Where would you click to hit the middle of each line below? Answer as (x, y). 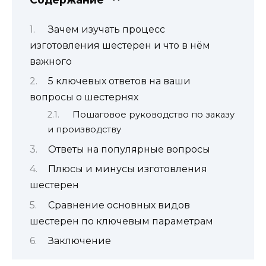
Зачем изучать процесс (106, 29)
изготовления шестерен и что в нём (120, 45)
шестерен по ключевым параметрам (121, 221)
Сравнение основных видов (119, 205)
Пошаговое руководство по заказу (153, 115)
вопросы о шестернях (84, 97)
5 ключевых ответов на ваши (119, 81)
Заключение (79, 240)
